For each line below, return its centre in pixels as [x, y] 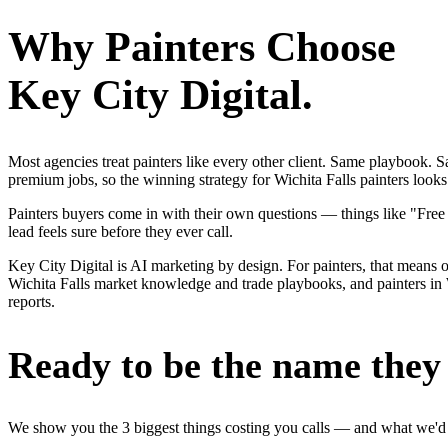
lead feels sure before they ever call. [120, 232]
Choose [325, 46]
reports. [31, 302]
